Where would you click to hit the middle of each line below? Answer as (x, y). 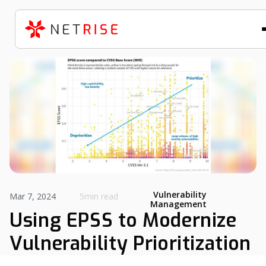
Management (178, 204)
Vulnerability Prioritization (130, 243)
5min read (99, 196)
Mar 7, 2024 (33, 196)
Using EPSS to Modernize (123, 220)
